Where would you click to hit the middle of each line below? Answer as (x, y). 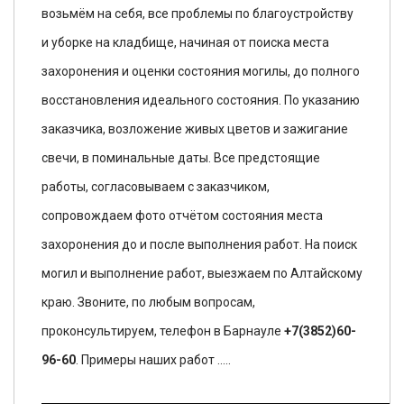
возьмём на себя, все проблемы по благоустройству (197, 14)
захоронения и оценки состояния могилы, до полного (201, 71)
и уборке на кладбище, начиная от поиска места (185, 42)
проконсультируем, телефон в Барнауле (163, 331)
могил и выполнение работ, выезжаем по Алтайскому (202, 273)
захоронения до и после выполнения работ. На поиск (199, 244)
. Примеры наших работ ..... (153, 360)
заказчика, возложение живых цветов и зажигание (195, 129)
